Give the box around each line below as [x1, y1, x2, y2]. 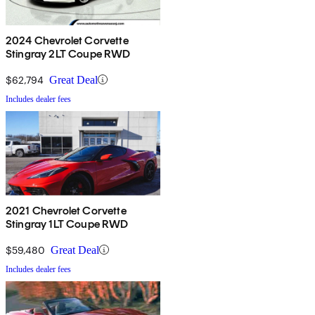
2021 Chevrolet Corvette [6, 203, 127, 217]
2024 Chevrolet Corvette [6, 33, 129, 47]
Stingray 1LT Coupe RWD [6, 217, 129, 231]
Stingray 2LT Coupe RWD [6, 46, 131, 60]
